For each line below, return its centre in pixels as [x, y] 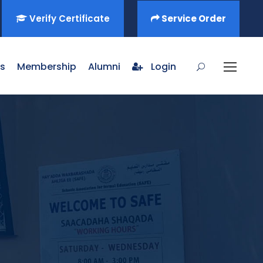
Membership [47, 67]
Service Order [193, 18]
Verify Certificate [68, 18]
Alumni [104, 67]
